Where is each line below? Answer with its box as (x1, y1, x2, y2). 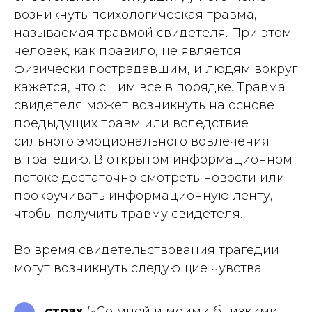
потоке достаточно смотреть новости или (14, 170, 285, 185)
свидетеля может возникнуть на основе (14, 97, 274, 113)
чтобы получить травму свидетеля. (14, 206, 242, 221)
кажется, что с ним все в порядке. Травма (14, 79, 286, 95)
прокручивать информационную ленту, (14, 188, 273, 203)
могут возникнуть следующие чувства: (14, 260, 264, 276)
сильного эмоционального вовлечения (14, 134, 270, 149)
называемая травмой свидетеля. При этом (14, 25, 292, 40)
